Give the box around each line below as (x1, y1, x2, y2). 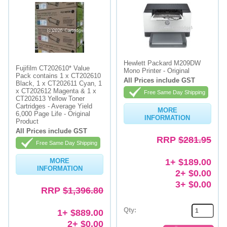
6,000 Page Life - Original (16, 110, 91, 118)
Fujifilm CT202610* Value (16, 64, 90, 72)
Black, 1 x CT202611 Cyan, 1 (16, 80, 102, 87)
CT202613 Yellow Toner (16, 95, 85, 102)
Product (16, 118, 39, 125)
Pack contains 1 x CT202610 (16, 72, 101, 80)
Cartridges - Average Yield (16, 102, 93, 110)
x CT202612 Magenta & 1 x (16, 87, 97, 95)
